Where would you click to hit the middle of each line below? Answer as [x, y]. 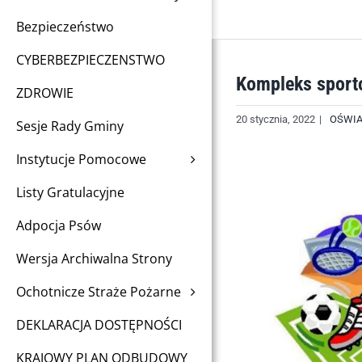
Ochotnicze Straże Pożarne [99, 291]
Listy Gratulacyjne [70, 192]
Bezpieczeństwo [65, 26]
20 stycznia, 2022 [276, 119]
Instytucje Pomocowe [81, 159]
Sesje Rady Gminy [70, 126]
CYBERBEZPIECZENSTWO [90, 59]
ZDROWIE [45, 93]
